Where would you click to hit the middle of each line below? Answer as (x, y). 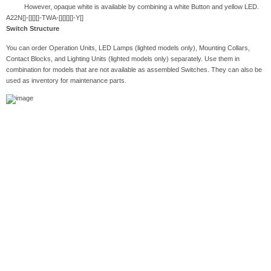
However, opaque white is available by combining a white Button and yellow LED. (132, 7)
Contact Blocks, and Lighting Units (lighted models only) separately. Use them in (123, 58)
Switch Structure (33, 29)
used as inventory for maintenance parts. (67, 80)
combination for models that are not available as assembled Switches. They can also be (134, 69)
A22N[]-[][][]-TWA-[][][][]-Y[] (45, 18)
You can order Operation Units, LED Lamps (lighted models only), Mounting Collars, (128, 47)
